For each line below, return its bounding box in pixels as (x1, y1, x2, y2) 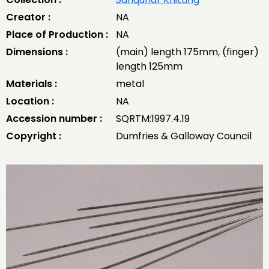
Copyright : (6, 129, 61, 143)
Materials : (6, 77, 57, 91)
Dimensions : (6, 45, 68, 59)
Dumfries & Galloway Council (115, 129, 252, 143)
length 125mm (115, 59, 183, 73)
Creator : (6, 10, 50, 24)
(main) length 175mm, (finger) (115, 45, 259, 59)
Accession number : (6, 112, 102, 125)
